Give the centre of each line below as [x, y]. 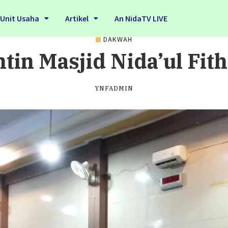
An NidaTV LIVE [141, 18]
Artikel [77, 18]
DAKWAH [118, 39]
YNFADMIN [114, 88]
